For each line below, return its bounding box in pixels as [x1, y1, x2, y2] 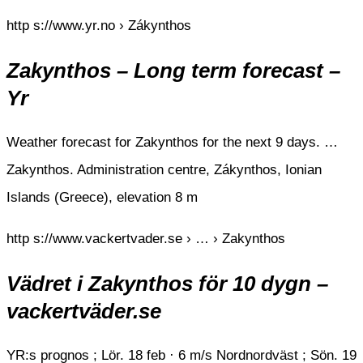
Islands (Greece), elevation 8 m [6, 189, 198, 205]
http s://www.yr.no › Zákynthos [6, 17, 191, 33]
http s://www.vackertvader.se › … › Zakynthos [6, 230, 285, 246]
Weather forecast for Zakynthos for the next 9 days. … [6, 134, 338, 150]
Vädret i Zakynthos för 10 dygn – [6, 272, 328, 295]
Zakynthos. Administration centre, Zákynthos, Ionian [6, 161, 322, 177]
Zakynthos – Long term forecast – [6, 58, 340, 82]
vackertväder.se [6, 300, 161, 322]
